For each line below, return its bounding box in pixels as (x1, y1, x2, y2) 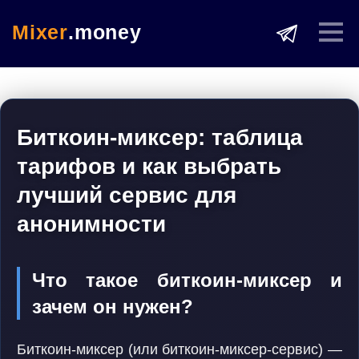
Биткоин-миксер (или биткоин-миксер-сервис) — (17, 341, 342, 357)
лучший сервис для (17, 183, 236, 208)
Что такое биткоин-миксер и (32, 269, 342, 291)
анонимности (17, 212, 166, 236)
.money (68, 21, 142, 43)
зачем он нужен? (32, 296, 193, 317)
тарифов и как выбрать (17, 154, 281, 179)
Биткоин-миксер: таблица (17, 125, 303, 150)
